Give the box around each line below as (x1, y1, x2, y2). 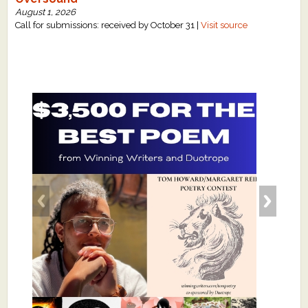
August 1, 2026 (15, 6, 76, 17)
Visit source (201, 19, 248, 30)
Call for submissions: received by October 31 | (15, 19, 201, 30)
